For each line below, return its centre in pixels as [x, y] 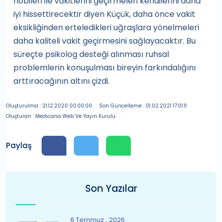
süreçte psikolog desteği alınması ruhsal [91, 54]
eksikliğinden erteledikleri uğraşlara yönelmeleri [106, 28]
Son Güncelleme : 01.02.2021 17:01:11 [143, 106]
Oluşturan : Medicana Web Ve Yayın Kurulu [61, 116]
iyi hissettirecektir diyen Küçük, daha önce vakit [104, 14]
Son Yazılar [111, 189]
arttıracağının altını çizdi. [61, 81]
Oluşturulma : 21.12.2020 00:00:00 [49, 106]
